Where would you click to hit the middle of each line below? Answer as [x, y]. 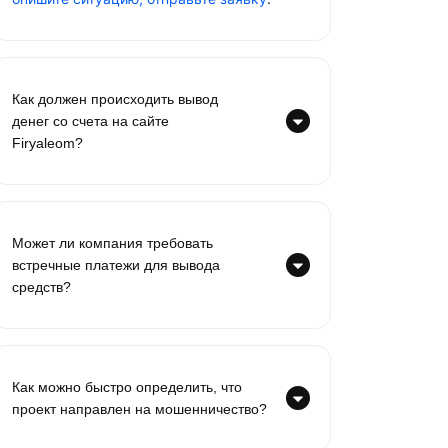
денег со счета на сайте [90, 121]
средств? [41, 287]
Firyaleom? [47, 143]
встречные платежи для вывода [116, 265]
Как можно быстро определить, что [127, 387]
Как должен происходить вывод [115, 99]
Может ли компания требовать [112, 243]
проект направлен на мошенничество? [139, 409]
